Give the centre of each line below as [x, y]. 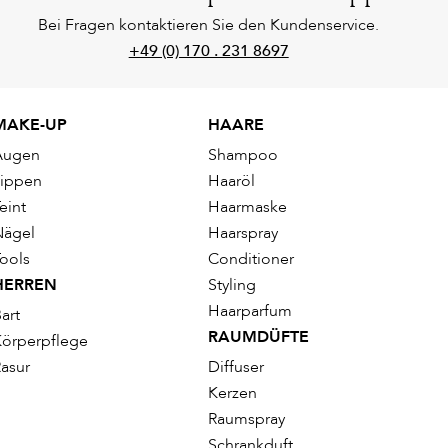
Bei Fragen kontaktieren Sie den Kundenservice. [209, 25]
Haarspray [243, 233]
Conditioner [251, 259]
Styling [232, 285]
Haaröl [231, 181]
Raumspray [246, 419]
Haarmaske [247, 207]
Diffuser [236, 367]
